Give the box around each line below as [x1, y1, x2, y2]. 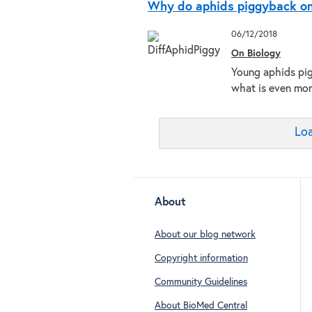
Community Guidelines [155, 277, 247, 288]
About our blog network [155, 229, 256, 240]
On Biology [231, 49, 281, 58]
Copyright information [155, 253, 248, 263]
